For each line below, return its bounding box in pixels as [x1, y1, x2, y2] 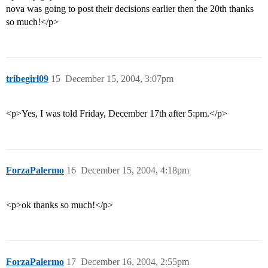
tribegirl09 [6, 74, 48, 84]
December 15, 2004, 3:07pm [65, 74, 173, 84]
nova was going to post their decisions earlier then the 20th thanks [6, 4, 254, 14]
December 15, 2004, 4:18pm [81, 165, 189, 176]
